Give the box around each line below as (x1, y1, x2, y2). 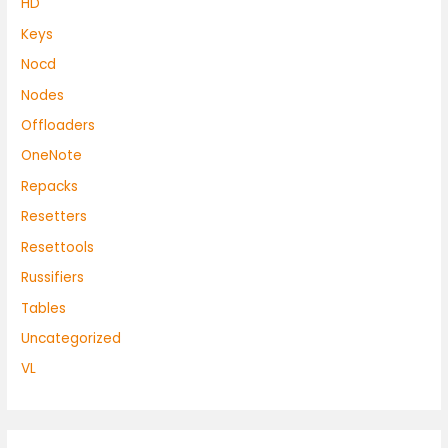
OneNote (21, 146, 83, 166)
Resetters (21, 207, 88, 227)
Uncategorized (21, 328, 122, 348)
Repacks (21, 176, 79, 196)
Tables (21, 298, 67, 318)
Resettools (21, 237, 95, 257)
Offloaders (21, 116, 96, 136)
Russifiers (21, 268, 85, 288)
